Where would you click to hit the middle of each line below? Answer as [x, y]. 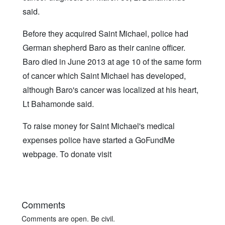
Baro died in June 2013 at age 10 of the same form [112, 61]
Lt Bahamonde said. [58, 103]
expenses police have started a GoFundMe [99, 140]
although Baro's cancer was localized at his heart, [110, 89]
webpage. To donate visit [67, 154]
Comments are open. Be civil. [68, 218]
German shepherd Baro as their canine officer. [104, 47]
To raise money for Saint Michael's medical [99, 126]
